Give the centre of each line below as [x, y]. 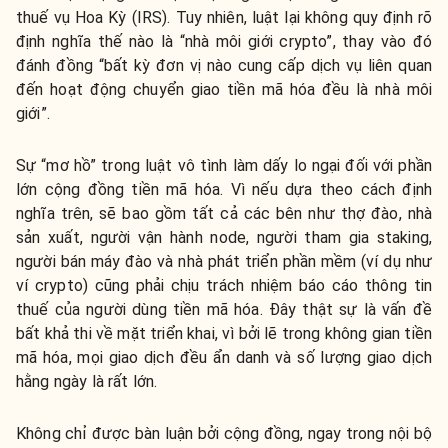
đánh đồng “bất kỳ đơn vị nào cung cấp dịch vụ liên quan [224, 65]
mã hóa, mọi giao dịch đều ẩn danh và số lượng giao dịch [224, 357]
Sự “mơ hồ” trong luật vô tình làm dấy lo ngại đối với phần [224, 165]
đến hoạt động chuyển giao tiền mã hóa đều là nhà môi [224, 89]
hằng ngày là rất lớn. [87, 381]
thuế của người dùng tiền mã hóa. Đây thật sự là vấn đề [224, 309]
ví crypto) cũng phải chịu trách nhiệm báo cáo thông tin [224, 285]
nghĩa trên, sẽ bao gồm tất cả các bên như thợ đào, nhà [224, 213]
